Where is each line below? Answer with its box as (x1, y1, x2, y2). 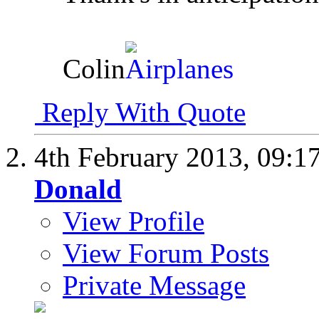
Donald (34, 174, 122, 205)
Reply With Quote (35, 97, 246, 128)
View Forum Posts (63, 238, 269, 269)
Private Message (63, 270, 246, 301)
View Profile (63, 206, 204, 237)
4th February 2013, (34, 142, 257, 173)
